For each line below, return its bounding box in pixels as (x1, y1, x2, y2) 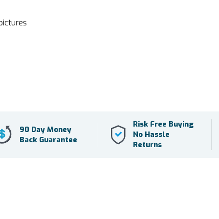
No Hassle (132, 130, 170, 140)
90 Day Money (19, 124, 71, 134)
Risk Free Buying (132, 119, 194, 130)
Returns (132, 140, 162, 150)
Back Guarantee (19, 134, 77, 145)
